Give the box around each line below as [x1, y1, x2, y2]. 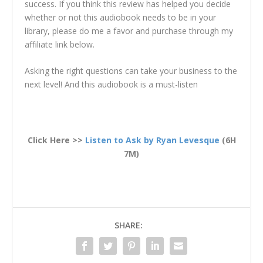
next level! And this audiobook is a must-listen [25, 78, 198, 90]
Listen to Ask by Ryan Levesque [85, 134, 220, 146]
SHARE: [114, 220, 143, 231]
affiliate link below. [25, 38, 95, 50]
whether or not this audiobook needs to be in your [25, 11, 217, 23]
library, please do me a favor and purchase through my [25, 25, 234, 36]
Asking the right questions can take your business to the [25, 65, 238, 76]
